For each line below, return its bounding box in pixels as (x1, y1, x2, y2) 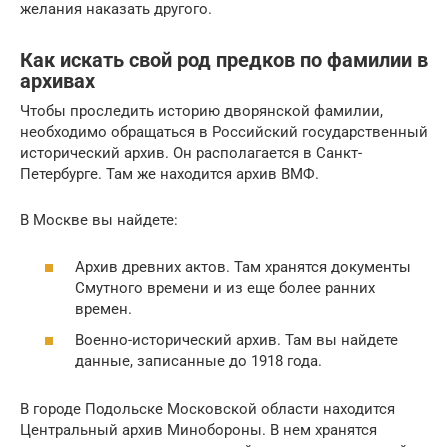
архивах (20, 69, 95, 93)
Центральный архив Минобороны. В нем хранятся (20, 421, 377, 440)
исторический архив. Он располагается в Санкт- (20, 144, 362, 163)
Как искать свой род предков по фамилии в (20, 48, 428, 72)
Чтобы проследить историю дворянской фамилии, (20, 102, 383, 121)
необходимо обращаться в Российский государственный (20, 123, 428, 142)
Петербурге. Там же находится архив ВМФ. (20, 165, 319, 184)
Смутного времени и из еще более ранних (75, 278, 375, 297)
